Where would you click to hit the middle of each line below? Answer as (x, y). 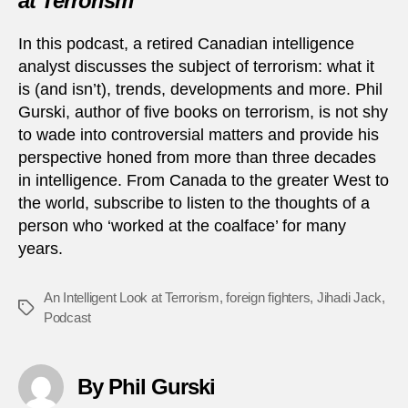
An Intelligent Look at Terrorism (132, 297)
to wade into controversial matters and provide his (199, 134)
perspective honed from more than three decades (197, 157)
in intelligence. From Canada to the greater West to (204, 180)
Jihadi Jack (349, 297)
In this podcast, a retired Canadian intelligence (186, 43)
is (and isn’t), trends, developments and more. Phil (200, 89)
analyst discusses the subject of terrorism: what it (196, 66)
